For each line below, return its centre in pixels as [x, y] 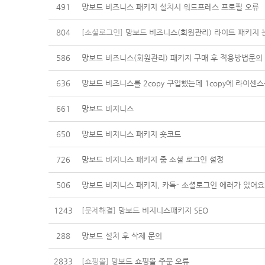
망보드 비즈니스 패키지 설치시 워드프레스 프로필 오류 [170, 7]
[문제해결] [99, 210]
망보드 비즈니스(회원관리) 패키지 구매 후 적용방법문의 [172, 58]
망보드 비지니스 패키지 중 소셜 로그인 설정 [153, 159]
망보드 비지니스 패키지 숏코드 [131, 134]
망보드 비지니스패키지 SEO [162, 210]
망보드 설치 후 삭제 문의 [122, 236]
